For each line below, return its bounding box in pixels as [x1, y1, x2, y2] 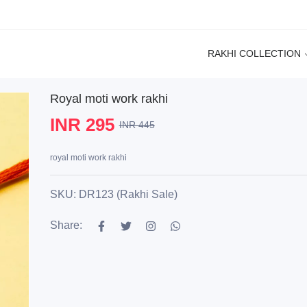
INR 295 [49, 114, 114, 135]
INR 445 [119, 119, 155, 130]
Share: [49, 219, 82, 231]
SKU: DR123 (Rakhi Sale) [49, 188, 177, 200]
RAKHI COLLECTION [208, 47, 302, 59]
